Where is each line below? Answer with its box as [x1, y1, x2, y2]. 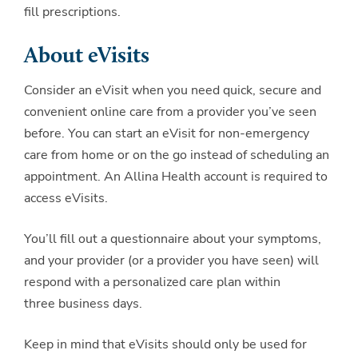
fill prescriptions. [24, 2, 121, 21]
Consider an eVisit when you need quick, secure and [24, 81, 321, 99]
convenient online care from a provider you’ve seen [24, 102, 316, 121]
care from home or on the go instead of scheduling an [24, 145, 329, 164]
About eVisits [24, 45, 149, 68]
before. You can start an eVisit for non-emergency [24, 124, 309, 142]
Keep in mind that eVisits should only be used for [24, 335, 307, 353]
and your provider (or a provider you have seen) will [24, 251, 319, 269]
